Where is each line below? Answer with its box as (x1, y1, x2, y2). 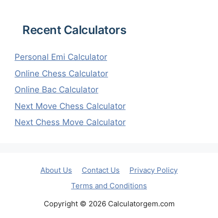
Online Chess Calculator (15, 68, 108, 78)
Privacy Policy (129, 165, 178, 175)
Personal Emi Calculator (15, 52, 107, 62)
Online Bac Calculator (15, 85, 98, 95)
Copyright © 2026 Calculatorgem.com (43, 199, 175, 209)
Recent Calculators (22, 23, 126, 37)
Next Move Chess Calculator (15, 101, 126, 111)
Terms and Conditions (71, 181, 147, 191)
